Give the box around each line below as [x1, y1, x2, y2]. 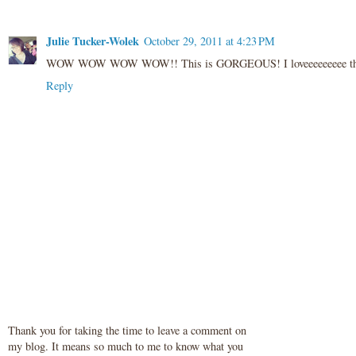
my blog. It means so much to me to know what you [8, 338, 243, 354]
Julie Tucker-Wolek [46, 33, 139, 50]
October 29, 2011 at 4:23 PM [144, 33, 275, 49]
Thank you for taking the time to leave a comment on [8, 322, 246, 338]
